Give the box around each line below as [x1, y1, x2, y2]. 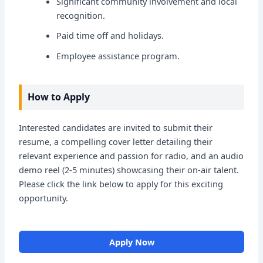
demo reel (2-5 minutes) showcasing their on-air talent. [19, 164, 240, 176]
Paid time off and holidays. [56, 29, 164, 42]
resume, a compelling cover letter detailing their [19, 136, 213, 148]
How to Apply [28, 90, 90, 103]
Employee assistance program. [56, 50, 180, 62]
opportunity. [19, 192, 69, 204]
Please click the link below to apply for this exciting [19, 178, 224, 190]
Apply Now [109, 235, 154, 248]
